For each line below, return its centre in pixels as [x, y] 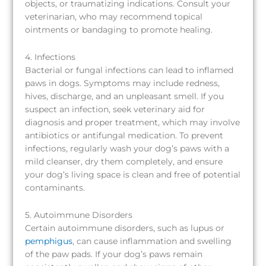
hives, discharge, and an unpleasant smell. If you [125, 96]
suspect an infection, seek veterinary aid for [115, 109]
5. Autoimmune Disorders [79, 215]
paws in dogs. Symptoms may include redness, [123, 83]
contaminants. [55, 187]
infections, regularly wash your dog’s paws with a [127, 148]
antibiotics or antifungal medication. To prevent [124, 135]
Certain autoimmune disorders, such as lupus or [125, 228]
